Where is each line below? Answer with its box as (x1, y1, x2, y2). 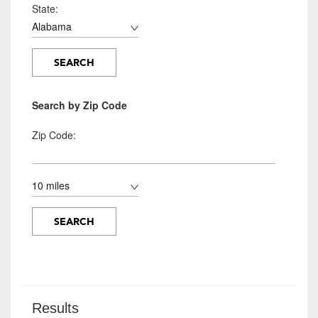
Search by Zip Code (32, 98, 127, 112)
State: (32, 1, 58, 16)
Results (32, 300, 79, 316)
